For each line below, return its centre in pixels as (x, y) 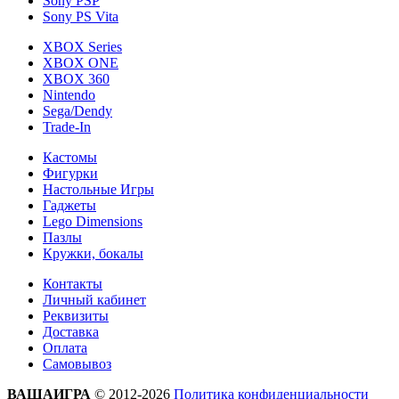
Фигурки (70, 173)
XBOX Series (82, 46)
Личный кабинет (94, 299)
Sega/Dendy (77, 110)
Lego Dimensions (93, 221)
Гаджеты (69, 205)
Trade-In (67, 126)
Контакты (73, 283)
